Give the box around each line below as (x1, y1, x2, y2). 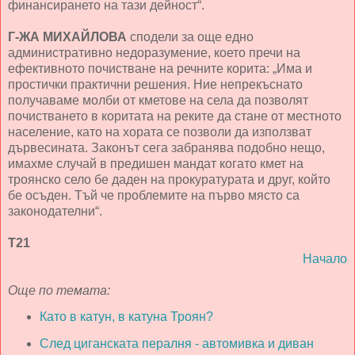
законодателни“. (8, 204, 102, 219)
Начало (303, 252, 347, 266)
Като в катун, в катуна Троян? (39, 309, 213, 323)
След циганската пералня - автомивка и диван (39, 336, 314, 350)
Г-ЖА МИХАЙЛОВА (8, 30, 127, 44)
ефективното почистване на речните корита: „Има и (8, 62, 312, 76)
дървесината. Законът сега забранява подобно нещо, (8, 141, 325, 155)
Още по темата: (8, 284, 110, 298)
